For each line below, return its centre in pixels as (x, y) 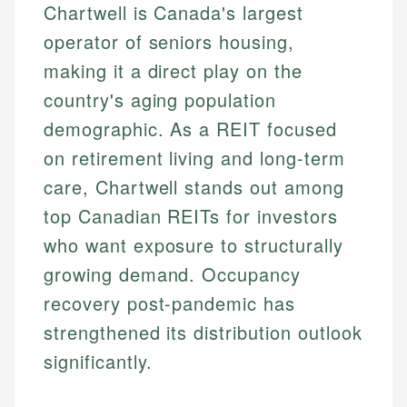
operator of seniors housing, (169, 42)
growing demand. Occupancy (173, 274)
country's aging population (160, 100)
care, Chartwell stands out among (194, 187)
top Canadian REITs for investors (191, 216)
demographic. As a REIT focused (190, 129)
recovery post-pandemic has (169, 303)
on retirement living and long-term (194, 158)
